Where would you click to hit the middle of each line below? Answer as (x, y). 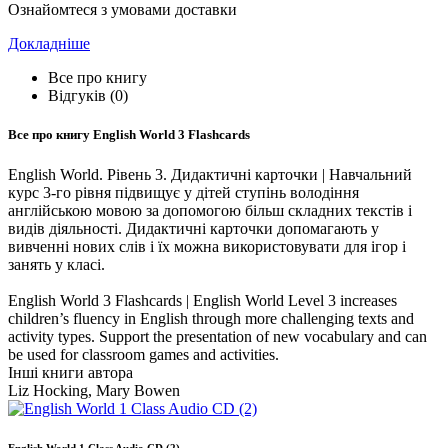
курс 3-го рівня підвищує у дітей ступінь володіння (183, 192)
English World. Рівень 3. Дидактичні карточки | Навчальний (210, 174)
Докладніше (49, 44)
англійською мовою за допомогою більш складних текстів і (210, 210)
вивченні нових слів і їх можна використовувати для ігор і (207, 246)
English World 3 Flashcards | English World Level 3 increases (202, 300)
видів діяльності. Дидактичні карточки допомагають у (193, 228)
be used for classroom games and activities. (143, 354)
